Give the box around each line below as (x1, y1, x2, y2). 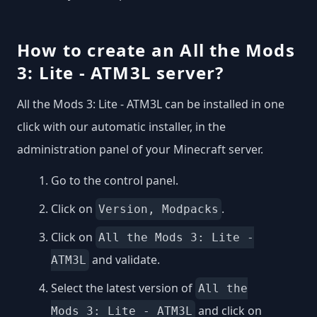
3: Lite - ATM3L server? (17, 61, 224, 85)
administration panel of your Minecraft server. (17, 142, 263, 158)
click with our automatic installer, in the (17, 119, 226, 135)
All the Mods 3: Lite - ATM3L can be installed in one (17, 96, 284, 113)
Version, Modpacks (98, 202, 219, 217)
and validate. (89, 252, 160, 268)
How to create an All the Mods (17, 38, 295, 62)
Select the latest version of (51, 280, 195, 296)
